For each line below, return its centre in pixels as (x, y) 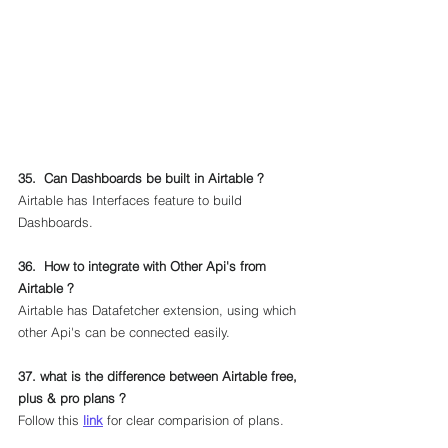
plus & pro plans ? (72, 398)
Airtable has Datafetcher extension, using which (159, 310)
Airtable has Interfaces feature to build (132, 200)
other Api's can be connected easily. (124, 332)
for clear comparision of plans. (193, 420)
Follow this (50, 420)
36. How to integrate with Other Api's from (144, 266)
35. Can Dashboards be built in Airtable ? (141, 178)
